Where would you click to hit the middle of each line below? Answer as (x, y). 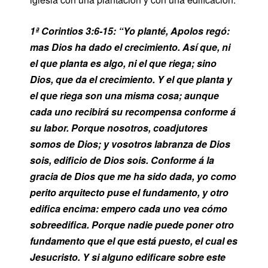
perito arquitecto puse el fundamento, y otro (129, 192)
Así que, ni (206, 47)
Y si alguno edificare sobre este (154, 257)
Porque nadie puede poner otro (163, 224)
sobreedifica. (60, 224)
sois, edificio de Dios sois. (89, 160)
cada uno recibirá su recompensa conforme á (133, 111)
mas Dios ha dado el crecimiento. (105, 47)
